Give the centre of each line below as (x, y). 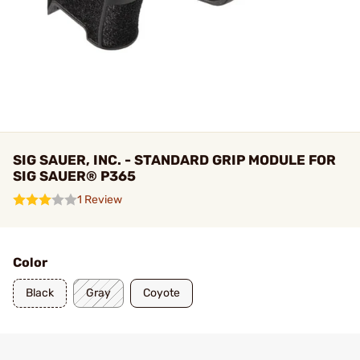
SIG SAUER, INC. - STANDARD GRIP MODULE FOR (174, 160)
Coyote (162, 293)
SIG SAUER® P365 (74, 176)
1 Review (100, 200)
